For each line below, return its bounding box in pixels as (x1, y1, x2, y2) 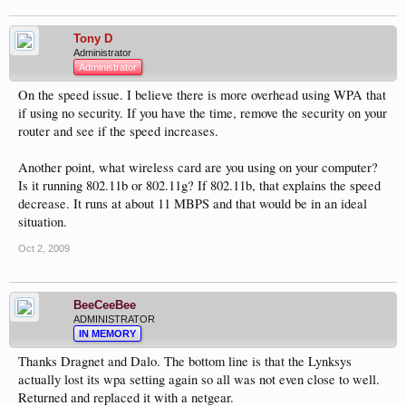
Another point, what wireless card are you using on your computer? (18, 159, 378, 176)
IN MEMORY (79, 328, 136, 339)
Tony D (73, 32, 112, 45)
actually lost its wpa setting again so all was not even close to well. (18, 371, 380, 388)
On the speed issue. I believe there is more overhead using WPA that (18, 86, 386, 103)
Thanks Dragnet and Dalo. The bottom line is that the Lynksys (18, 353, 352, 370)
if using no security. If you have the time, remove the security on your (18, 104, 387, 121)
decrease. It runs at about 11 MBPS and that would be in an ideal (18, 195, 367, 212)
